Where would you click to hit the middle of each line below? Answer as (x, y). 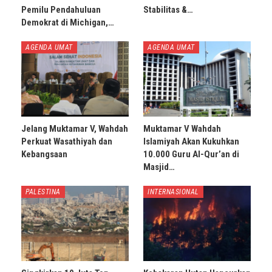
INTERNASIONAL (173, 192)
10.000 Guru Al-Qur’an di (191, 155)
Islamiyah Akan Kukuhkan (191, 142)
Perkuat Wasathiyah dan (67, 142)
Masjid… (159, 167)
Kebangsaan (44, 155)
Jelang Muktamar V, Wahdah (75, 129)
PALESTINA (43, 192)
